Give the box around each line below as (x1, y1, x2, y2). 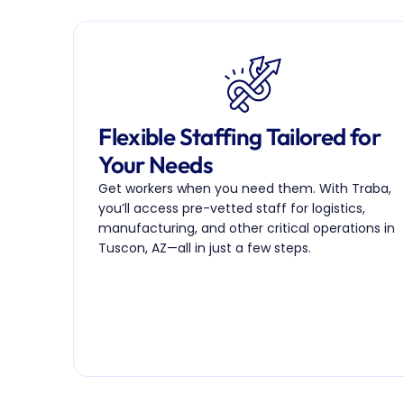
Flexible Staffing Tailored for (98, 122, 381, 151)
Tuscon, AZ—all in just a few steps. (98, 239, 312, 257)
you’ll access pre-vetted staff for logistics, (98, 199, 366, 217)
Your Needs (98, 150, 213, 179)
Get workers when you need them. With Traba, (98, 179, 392, 197)
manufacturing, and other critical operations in (98, 219, 396, 237)
